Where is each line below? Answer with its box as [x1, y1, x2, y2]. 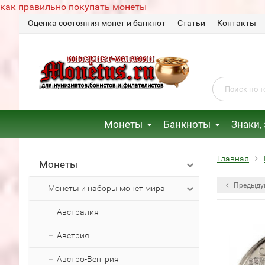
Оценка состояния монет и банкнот [28, 18, 166, 28]
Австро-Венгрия [57, 254, 119, 264]
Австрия [57, 231, 89, 240]
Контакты [217, 18, 256, 28]
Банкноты [163, 118, 211, 130]
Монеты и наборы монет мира [48, 183, 165, 193]
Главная [217, 154, 249, 163]
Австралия [57, 207, 99, 216]
